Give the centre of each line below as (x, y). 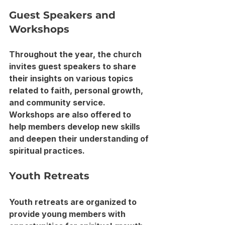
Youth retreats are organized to (74, 202)
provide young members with (68, 214)
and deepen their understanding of (80, 138)
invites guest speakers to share (74, 66)
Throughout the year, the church (76, 54)
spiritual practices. (47, 150)
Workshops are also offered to (71, 114)
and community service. (58, 102)
